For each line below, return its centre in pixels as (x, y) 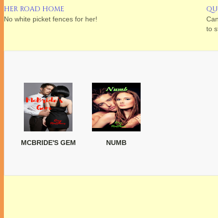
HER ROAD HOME (34, 9)
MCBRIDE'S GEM (48, 143)
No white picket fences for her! (51, 19)
